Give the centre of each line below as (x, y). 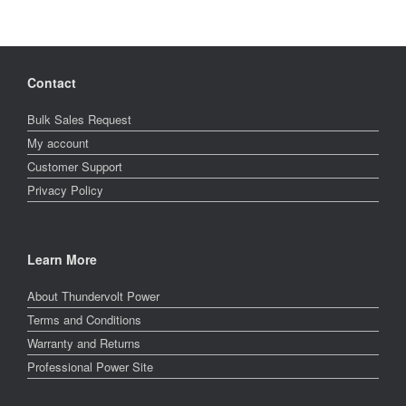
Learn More (62, 259)
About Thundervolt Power (93, 295)
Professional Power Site (90, 366)
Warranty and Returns (84, 343)
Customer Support (75, 166)
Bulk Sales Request (79, 119)
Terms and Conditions (84, 319)
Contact (52, 82)
